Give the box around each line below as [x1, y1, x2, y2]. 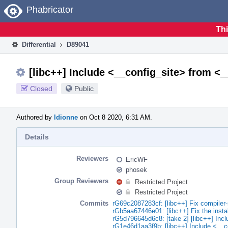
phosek [126, 165, 147, 174]
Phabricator [26, 5, 73, 15]
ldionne [54, 113, 78, 121]
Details [25, 132, 49, 141]
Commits [80, 199, 108, 207]
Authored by [16, 113, 54, 121]
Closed [30, 84, 52, 93]
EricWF [126, 155, 148, 163]
